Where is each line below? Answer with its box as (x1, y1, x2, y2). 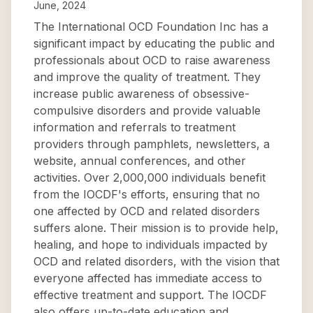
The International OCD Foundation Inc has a (34, 20, 268, 34)
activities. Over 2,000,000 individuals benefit (34, 170, 265, 184)
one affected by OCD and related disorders (34, 204, 260, 218)
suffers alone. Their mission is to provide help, (34, 221, 279, 235)
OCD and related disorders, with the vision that (34, 254, 279, 268)
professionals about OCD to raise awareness (34, 53, 270, 67)
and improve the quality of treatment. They (34, 70, 261, 84)
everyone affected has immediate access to (34, 271, 262, 285)
